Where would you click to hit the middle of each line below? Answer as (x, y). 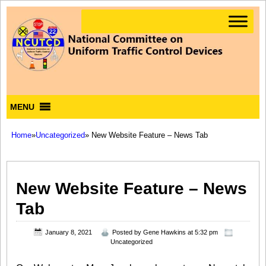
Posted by (127, 232)
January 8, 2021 (68, 232)
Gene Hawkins (164, 232)
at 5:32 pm (202, 232)
